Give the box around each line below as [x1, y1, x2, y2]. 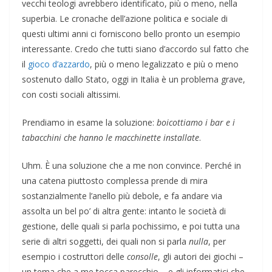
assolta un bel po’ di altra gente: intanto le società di [22, 205, 226, 217]
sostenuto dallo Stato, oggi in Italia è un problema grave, [22, 73, 245, 85]
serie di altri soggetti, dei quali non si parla [22, 235, 189, 247]
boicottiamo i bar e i [157, 116, 235, 128]
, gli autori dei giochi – [158, 250, 243, 262]
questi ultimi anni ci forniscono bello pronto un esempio [22, 27, 240, 39]
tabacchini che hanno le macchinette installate [22, 131, 199, 143]
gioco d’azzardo [28, 58, 90, 70]
